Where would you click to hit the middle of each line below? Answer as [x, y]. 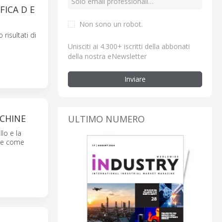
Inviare [135, 79]
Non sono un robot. [111, 24]
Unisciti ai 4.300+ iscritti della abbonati [129, 46]
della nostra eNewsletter [107, 56]
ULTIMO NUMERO [106, 119]
